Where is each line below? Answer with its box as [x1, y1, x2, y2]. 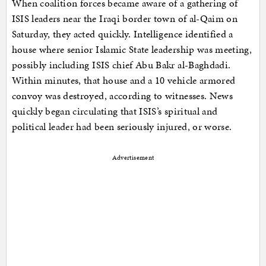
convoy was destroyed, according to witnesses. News [11, 88, 233, 103]
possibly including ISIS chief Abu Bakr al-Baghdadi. [11, 58, 231, 72]
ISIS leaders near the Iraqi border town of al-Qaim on [11, 11, 238, 26]
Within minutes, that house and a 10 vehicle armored [11, 73, 236, 88]
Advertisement [112, 153, 154, 163]
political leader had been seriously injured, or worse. [11, 119, 232, 134]
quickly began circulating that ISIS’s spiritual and [11, 104, 218, 119]
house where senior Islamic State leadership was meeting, [11, 42, 252, 57]
